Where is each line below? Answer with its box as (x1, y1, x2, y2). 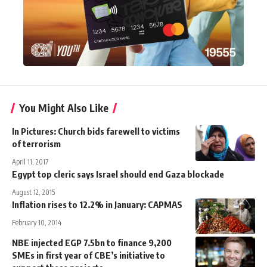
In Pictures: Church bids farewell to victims (12, 125, 180, 136)
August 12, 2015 (12, 187, 55, 197)
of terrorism (12, 138, 61, 149)
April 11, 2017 (12, 157, 48, 166)
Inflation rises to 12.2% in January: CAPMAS (12, 198, 182, 210)
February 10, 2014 (12, 218, 61, 227)
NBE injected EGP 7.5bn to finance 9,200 (12, 237, 172, 248)
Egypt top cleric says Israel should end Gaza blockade (12, 168, 224, 179)
